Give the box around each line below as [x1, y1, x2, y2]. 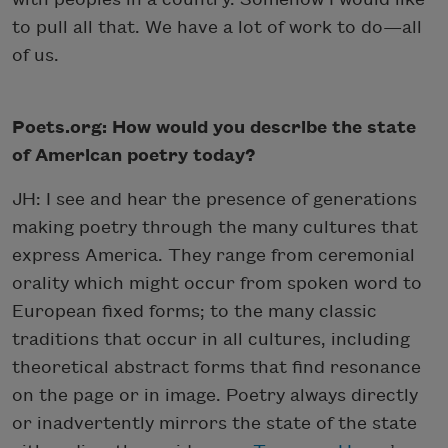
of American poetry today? [12, 145, 256, 165]
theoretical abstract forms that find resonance [12, 357, 421, 377]
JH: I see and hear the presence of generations [12, 189, 417, 209]
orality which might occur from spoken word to [12, 273, 422, 293]
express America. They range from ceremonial [12, 245, 415, 265]
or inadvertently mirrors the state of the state [12, 413, 417, 433]
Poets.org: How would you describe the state [12, 117, 416, 137]
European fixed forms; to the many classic [12, 301, 377, 321]
